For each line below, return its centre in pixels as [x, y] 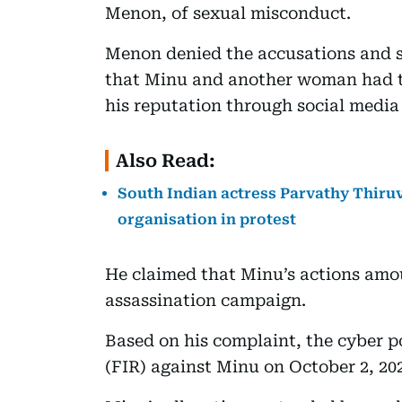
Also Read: [166, 160]
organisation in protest [207, 219]
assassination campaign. [205, 300]
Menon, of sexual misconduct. [228, 13]
